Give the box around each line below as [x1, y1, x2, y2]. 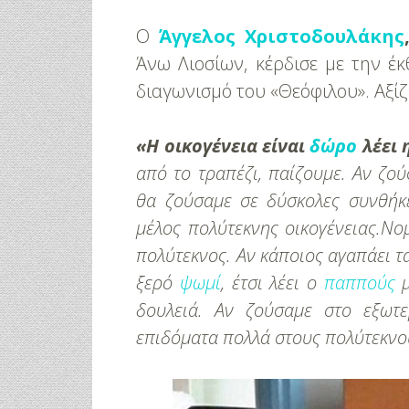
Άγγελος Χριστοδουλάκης [159, 24, 404, 48]
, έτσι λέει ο [221, 270, 324, 295]
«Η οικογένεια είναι [136, 133, 310, 158]
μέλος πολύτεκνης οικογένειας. [136, 215, 381, 240]
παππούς [323, 270, 395, 295]
